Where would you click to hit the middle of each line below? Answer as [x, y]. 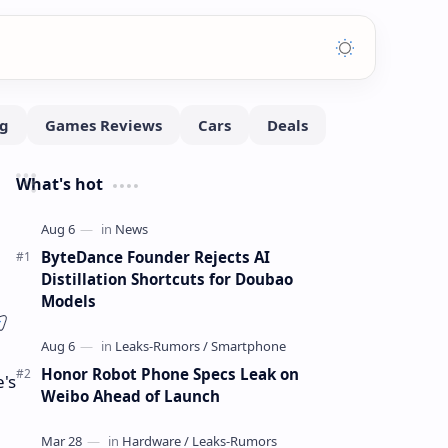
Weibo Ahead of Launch [130, 396]
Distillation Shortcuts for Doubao [167, 279]
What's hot [59, 184]
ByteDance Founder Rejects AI [155, 257]
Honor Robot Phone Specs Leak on [170, 374]
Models [68, 301]
